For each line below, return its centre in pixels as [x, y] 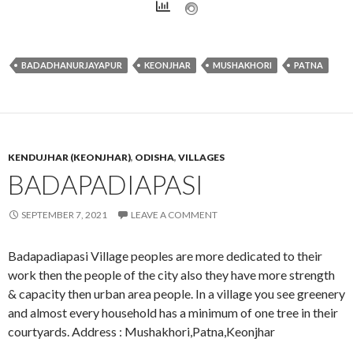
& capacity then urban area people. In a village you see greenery [176, 293]
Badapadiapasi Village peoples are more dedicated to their [165, 255]
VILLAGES [201, 157]
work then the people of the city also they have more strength [171, 274]
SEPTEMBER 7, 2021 [64, 214]
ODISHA [154, 157]
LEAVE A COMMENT [174, 214]
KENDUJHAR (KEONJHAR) [69, 157]
